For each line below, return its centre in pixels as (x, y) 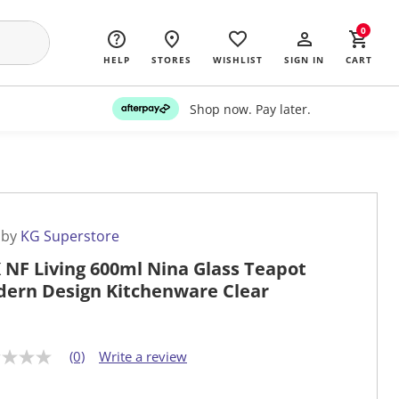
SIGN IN (304, 60)
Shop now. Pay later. (250, 109)
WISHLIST (238, 60)
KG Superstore (70, 236)
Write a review (143, 357)
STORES (171, 60)
